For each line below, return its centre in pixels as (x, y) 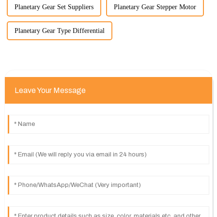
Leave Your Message (50, 91)
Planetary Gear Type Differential (59, 31)
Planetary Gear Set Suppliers (54, 7)
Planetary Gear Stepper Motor (155, 7)
